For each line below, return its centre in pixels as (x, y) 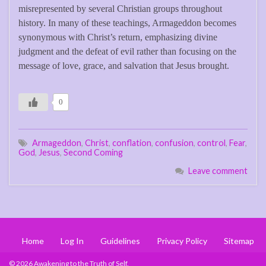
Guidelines (120, 241)
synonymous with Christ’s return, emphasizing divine (118, 37)
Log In (72, 241)
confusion (174, 143)
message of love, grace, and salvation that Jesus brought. (124, 66)
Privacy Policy (182, 241)
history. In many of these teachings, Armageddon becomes (127, 23)
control (211, 143)
